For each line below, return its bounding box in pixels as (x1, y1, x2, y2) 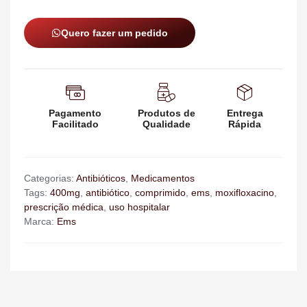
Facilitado (51, 119, 99, 130)
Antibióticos (76, 173, 125, 184)
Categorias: (24, 173, 76, 184)
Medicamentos (131, 173, 195, 184)
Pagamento (49, 108, 102, 119)
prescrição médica (24, 201, 103, 213)
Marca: (24, 216, 57, 228)
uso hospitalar (109, 201, 170, 213)
